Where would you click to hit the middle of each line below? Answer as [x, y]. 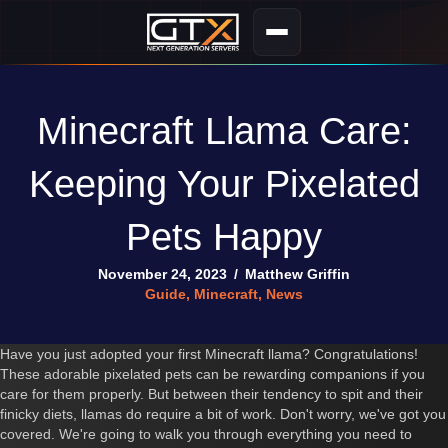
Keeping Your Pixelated [224, 184]
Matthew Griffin [297, 274]
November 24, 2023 [162, 274]
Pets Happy [224, 237]
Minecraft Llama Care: [224, 131]
